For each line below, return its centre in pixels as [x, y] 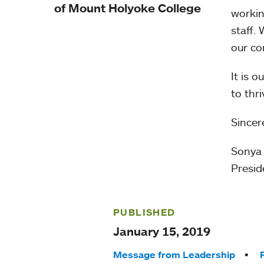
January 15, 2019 [161, 231]
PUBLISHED [144, 212]
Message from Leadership [174, 255]
